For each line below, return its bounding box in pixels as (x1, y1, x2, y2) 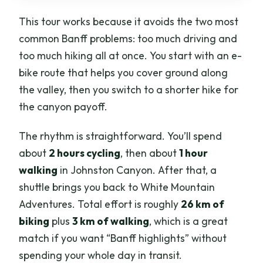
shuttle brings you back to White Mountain (19, 180, 215, 194)
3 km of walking (72, 214, 150, 228)
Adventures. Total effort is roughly (19, 197, 181, 211)
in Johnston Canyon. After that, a (58, 163, 217, 177)
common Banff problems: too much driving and (19, 32, 238, 46)
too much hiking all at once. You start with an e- (19, 49, 242, 63)
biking (19, 214, 50, 228)
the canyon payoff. (19, 100, 108, 114)
